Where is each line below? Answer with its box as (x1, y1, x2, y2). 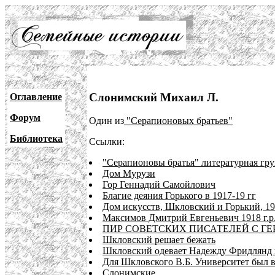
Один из (89, 115, 124, 126)
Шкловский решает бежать (103, 234, 215, 246)
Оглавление (10, 91, 62, 102)
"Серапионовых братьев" (124, 115, 233, 126)
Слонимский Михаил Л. (89, 90, 219, 104)
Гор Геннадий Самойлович (103, 179, 215, 190)
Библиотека (10, 133, 63, 144)
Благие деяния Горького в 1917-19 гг (103, 190, 256, 201)
